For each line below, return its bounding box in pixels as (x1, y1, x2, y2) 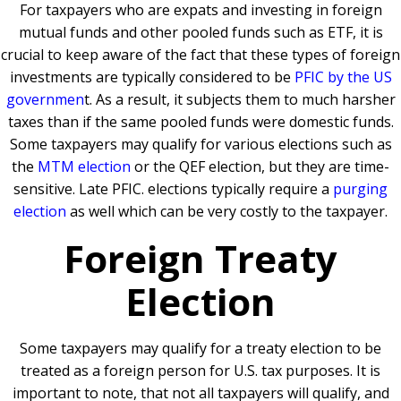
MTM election (38, 157, 131, 177)
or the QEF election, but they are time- (131, 157, 389, 177)
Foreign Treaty (64, 233, 337, 285)
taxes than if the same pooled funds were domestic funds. (7, 112, 394, 132)
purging (333, 179, 388, 200)
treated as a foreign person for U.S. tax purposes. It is (21, 361, 380, 381)
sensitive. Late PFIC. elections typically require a (13, 179, 333, 200)
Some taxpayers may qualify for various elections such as (9, 134, 392, 155)
